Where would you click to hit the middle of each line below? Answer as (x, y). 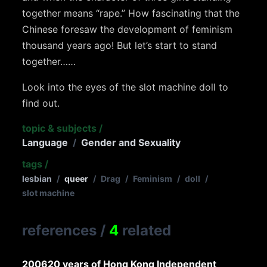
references (60, 231)
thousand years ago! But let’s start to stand (120, 46)
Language (45, 143)
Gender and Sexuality (131, 143)
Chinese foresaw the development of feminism (128, 30)
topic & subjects (60, 128)
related (145, 231)
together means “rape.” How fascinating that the (131, 13)
